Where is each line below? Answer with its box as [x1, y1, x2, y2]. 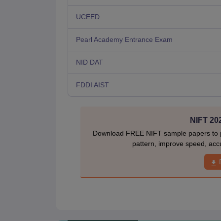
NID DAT [75, 58, 103, 67]
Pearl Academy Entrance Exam [75, 36, 173, 44]
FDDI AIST [75, 81, 109, 89]
